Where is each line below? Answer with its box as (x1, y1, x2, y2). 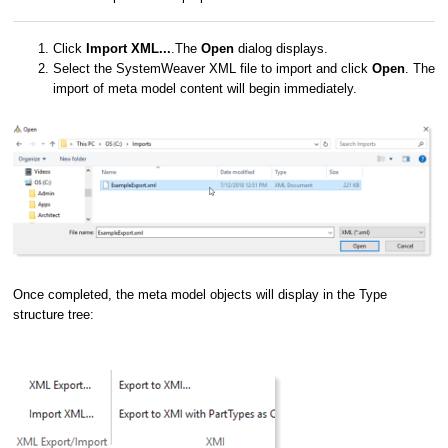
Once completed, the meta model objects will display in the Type (13, 286, 387, 302)
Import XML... (86, 40, 171, 56)
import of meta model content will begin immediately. (53, 80, 357, 96)
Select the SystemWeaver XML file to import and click (53, 60, 372, 76)
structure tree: (13, 306, 94, 322)
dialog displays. (234, 40, 328, 56)
